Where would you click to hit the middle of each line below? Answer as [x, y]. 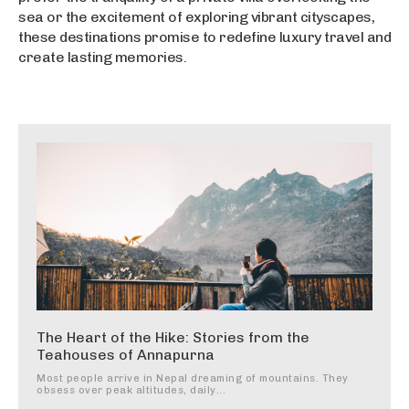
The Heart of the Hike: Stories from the [173, 338]
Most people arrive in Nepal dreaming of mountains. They [193, 379]
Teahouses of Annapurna [126, 355]
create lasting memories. [102, 58]
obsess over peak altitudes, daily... [131, 391]
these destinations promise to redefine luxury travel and [204, 37]
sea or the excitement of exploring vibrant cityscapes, [196, 17]
